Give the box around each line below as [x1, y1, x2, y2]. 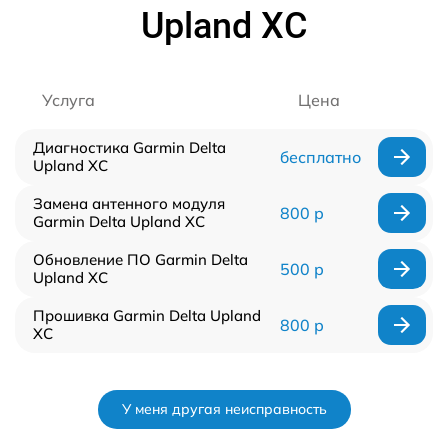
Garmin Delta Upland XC [33, 212, 205, 231]
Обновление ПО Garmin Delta [33, 250, 248, 269]
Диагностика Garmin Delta [33, 138, 226, 157]
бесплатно [279, 147, 361, 167]
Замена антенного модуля [33, 194, 225, 213]
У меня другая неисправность [121, 400, 327, 418]
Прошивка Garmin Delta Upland [33, 306, 261, 325]
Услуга [42, 90, 95, 110]
